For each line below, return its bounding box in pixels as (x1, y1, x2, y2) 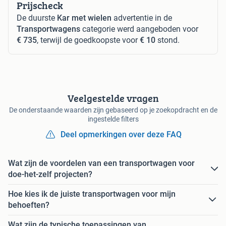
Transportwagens (17, 24, 80, 34)
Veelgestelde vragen (67, 91, 159, 106)
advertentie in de (111, 13, 172, 23)
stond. (155, 35, 180, 45)
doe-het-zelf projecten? (8, 169, 92, 180)
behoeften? (8, 200, 49, 210)
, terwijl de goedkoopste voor (37, 35, 140, 45)
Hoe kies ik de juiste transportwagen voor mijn (8, 189, 176, 199)
